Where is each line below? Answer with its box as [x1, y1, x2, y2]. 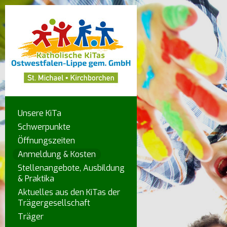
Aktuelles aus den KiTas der [18, 187, 120, 198]
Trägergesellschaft [18, 198, 90, 208]
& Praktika [18, 173, 54, 184]
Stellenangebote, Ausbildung [18, 163, 125, 173]
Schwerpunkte [18, 122, 70, 132]
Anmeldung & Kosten [18, 149, 96, 160]
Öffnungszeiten [18, 135, 75, 146]
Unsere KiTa [18, 108, 61, 119]
